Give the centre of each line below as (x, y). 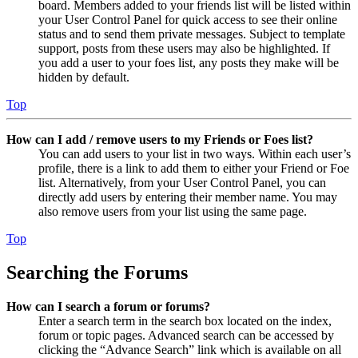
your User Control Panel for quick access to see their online (188, 19)
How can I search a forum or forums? (108, 306)
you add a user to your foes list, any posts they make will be (189, 62)
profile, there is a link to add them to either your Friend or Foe (194, 168)
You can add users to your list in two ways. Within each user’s (195, 153)
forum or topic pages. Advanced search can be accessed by (186, 335)
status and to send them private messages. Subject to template (192, 34)
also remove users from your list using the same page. (173, 211)
